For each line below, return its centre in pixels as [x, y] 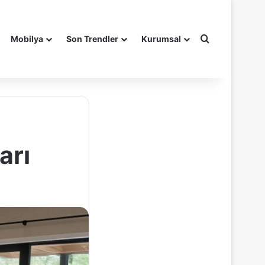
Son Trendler [92, 39]
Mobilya [27, 39]
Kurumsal [161, 39]
